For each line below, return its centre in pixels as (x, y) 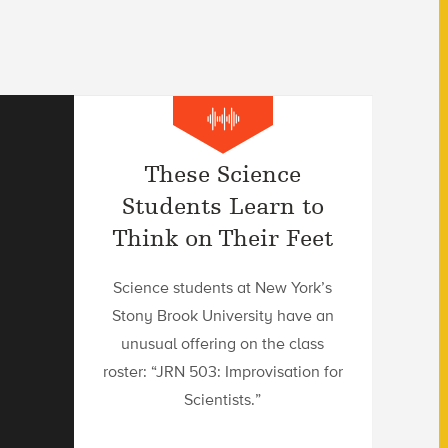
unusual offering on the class (223, 343)
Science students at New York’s (223, 287)
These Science (223, 173)
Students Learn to (222, 205)
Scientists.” (223, 399)
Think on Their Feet (223, 237)
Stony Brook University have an (222, 315)
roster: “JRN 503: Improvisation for (222, 371)
